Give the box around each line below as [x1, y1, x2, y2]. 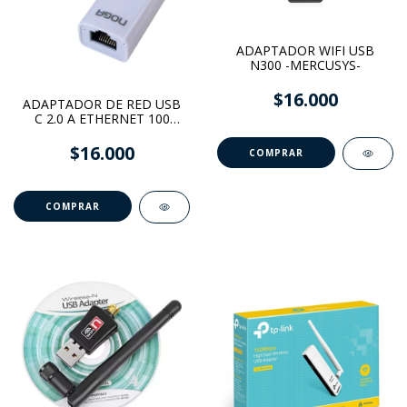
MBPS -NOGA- [58, 124, 145, 142]
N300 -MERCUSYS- [250, 55, 361, 74]
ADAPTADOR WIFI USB [236, 41, 374, 59]
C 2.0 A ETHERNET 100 [34, 110, 170, 127]
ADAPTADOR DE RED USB [23, 95, 181, 113]
